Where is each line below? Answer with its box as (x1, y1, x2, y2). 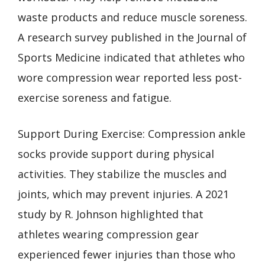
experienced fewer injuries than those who (18, 247, 235, 261)
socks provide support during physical (18, 146, 214, 161)
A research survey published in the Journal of (18, 30, 247, 44)
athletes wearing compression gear (18, 227, 199, 241)
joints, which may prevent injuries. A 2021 (18, 186, 229, 201)
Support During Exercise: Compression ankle (18, 126, 245, 141)
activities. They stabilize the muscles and (18, 166, 227, 181)
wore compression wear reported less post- (18, 70, 242, 85)
